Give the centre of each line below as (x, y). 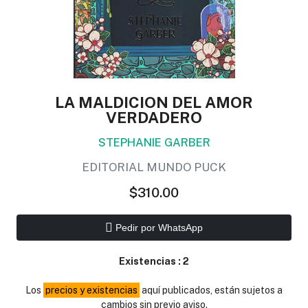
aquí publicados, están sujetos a (211, 290)
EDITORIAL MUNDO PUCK (154, 167)
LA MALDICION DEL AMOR (154, 103)
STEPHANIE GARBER (154, 143)
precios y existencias (91, 290)
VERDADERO (154, 118)
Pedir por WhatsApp (158, 227)
